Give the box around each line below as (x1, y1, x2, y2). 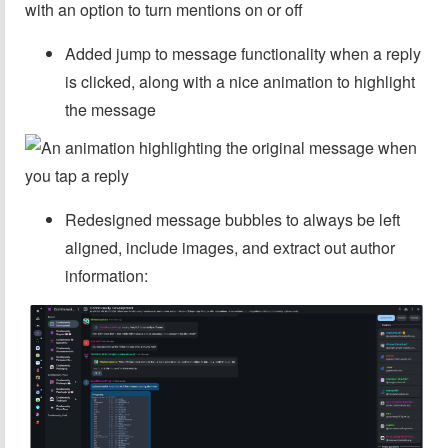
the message (65, 98, 156, 121)
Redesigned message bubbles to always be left (65, 208, 400, 231)
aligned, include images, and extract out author (65, 236, 395, 259)
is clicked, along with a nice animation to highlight (65, 70, 415, 93)
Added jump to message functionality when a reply (65, 42, 421, 65)
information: (65, 264, 148, 287)
